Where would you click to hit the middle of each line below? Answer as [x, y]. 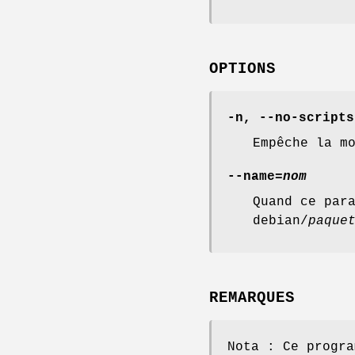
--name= [255, 177]
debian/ [281, 221]
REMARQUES [252, 298]
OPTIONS [242, 69]
